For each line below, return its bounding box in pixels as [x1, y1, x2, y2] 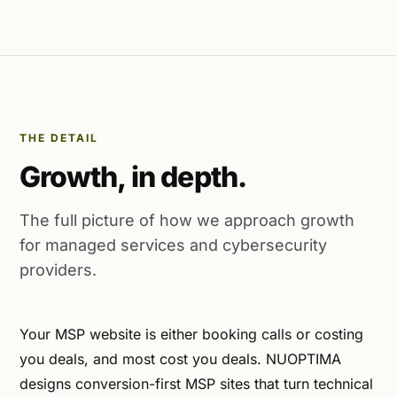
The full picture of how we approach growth [19, 211, 354, 230]
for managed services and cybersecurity [19, 236, 327, 254]
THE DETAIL [19, 131, 99, 144]
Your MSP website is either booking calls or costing [19, 325, 363, 343]
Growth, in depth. [19, 160, 246, 194]
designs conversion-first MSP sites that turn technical [19, 375, 373, 393]
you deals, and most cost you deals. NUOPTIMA [19, 350, 341, 368]
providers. [19, 261, 97, 279]
